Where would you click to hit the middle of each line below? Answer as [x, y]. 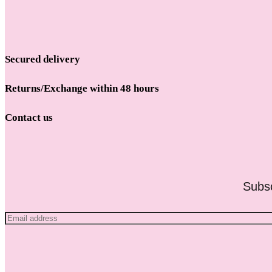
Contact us [29, 117]
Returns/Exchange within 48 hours [82, 88]
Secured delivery [42, 59]
